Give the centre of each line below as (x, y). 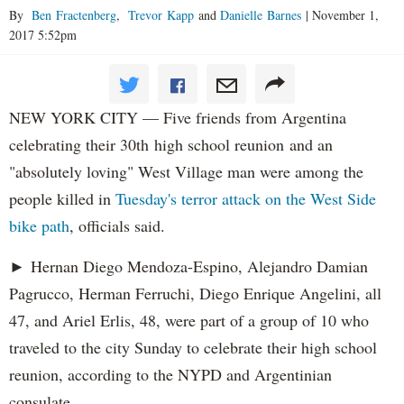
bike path (39, 225)
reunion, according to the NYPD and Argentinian (170, 374)
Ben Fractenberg (72, 14)
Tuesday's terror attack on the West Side (246, 198)
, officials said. (120, 225)
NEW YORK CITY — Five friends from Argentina (178, 117)
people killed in (62, 198)
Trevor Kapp (159, 14)
